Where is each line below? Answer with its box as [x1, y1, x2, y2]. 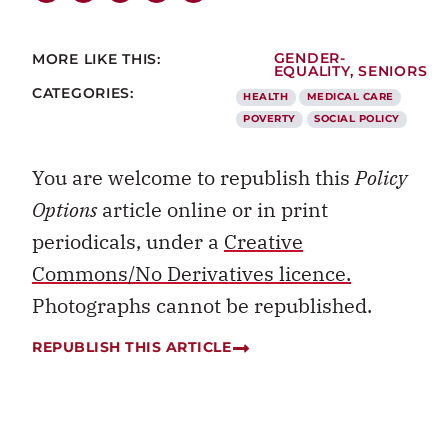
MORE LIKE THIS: [32, 50, 161, 69]
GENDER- [273, 50, 346, 67]
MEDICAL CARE [306, 90, 394, 104]
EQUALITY [273, 63, 350, 80]
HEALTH [243, 90, 289, 104]
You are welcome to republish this [32, 164, 355, 192]
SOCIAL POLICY [314, 112, 400, 126]
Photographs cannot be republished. [32, 292, 372, 320]
